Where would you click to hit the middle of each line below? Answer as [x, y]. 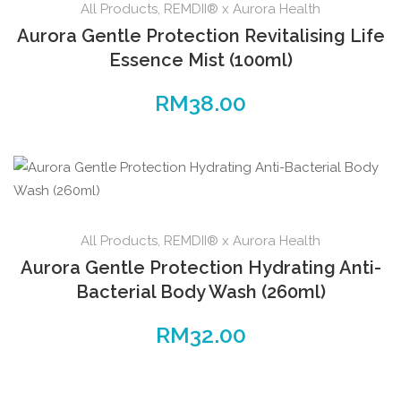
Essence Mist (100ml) [200, 60]
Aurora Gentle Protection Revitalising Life [200, 36]
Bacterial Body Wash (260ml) [200, 292]
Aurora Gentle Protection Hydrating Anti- [200, 268]
